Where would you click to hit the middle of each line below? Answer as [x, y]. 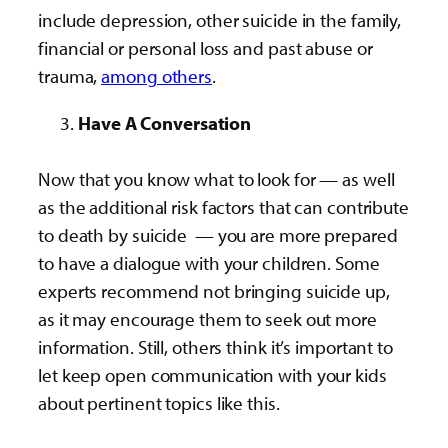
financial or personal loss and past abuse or [205, 48]
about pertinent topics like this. [159, 402]
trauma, [70, 76]
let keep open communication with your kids [212, 374]
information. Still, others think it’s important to [215, 346]
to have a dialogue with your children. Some [209, 262]
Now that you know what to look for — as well [216, 178]
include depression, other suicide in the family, [220, 20]
